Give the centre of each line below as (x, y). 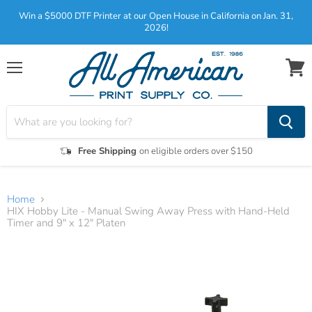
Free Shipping (108, 151)
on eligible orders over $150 (196, 151)
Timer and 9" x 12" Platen (66, 223)
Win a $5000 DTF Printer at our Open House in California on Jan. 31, (156, 16)
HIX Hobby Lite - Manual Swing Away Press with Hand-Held (148, 211)
